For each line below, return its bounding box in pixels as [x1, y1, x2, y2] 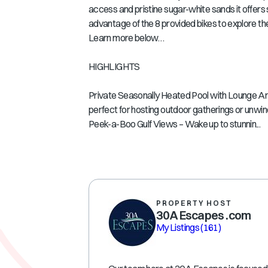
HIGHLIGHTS [89, 60, 140, 72]
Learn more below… [89, 32, 165, 44]
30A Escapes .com [156, 208, 251, 223]
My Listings [156, 221, 201, 233]
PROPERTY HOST [156, 199, 232, 208]
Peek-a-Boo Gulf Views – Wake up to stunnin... [89, 118, 261, 130]
